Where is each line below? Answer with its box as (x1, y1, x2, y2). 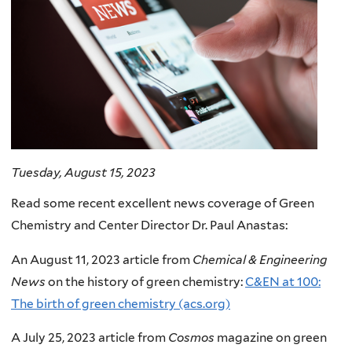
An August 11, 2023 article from (11, 251, 192, 267)
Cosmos (168, 330, 214, 346)
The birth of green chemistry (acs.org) (11, 295, 230, 311)
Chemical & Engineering (192, 251, 327, 267)
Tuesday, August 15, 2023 (11, 164, 156, 180)
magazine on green (214, 330, 327, 346)
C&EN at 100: (245, 273, 321, 289)
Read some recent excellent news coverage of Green (11, 196, 314, 211)
